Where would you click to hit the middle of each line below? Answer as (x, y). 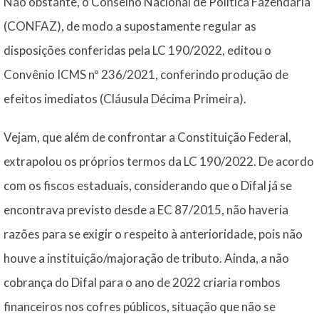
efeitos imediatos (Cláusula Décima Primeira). (125, 99)
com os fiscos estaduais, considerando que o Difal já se (148, 185)
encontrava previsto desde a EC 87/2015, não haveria (146, 210)
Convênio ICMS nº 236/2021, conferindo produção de (146, 74)
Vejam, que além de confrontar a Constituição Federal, (147, 137)
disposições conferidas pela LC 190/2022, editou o (137, 50)
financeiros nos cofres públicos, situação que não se (140, 307)
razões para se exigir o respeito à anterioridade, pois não (153, 234)
